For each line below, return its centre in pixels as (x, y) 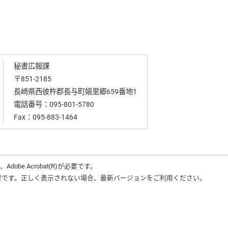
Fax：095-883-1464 (45, 117)
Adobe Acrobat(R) (32, 166)
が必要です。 (77, 166)
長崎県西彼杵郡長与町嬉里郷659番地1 (75, 92)
